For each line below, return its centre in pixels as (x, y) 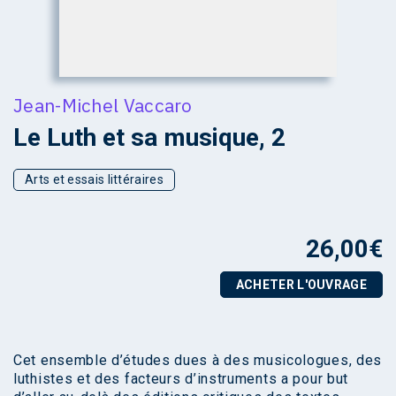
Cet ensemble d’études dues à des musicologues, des (198, 360)
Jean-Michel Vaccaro (103, 105)
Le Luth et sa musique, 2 (149, 137)
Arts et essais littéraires (94, 179)
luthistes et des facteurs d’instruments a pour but (181, 378)
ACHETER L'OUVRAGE (301, 284)
